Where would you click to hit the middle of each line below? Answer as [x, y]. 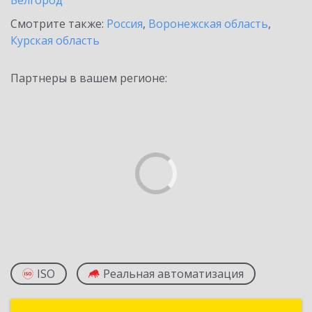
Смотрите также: [58, 24]
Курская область [55, 40]
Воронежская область [208, 24]
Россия [125, 24]
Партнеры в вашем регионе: [89, 78]
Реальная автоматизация [173, 274]
